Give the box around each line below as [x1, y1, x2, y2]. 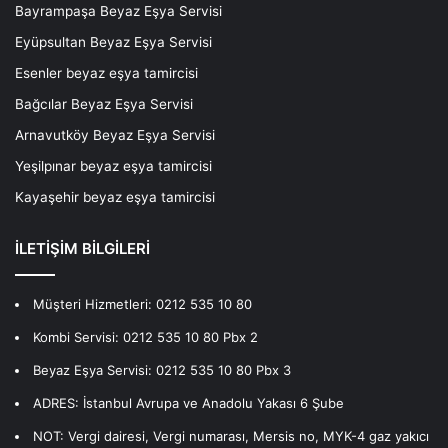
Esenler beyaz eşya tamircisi [15, 64, 198, 81]
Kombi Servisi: [33, 328, 123, 345]
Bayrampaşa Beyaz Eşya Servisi [15, 2, 222, 19]
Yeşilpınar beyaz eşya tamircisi [15, 157, 212, 174]
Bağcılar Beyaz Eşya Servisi [15, 95, 193, 112]
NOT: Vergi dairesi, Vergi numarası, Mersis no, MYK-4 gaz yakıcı [33, 427, 429, 444]
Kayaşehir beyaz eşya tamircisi [15, 188, 215, 205]
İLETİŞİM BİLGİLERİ [15, 238, 150, 258]
